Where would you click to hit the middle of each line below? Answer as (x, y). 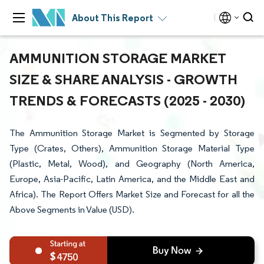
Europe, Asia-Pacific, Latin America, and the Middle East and (132, 179)
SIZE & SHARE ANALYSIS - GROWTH (123, 79)
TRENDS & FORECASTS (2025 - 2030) (127, 100)
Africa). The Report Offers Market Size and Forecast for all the (132, 194)
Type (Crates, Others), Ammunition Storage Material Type (132, 148)
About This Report (113, 18)
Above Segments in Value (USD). (72, 209)
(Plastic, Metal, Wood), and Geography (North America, (132, 164)
